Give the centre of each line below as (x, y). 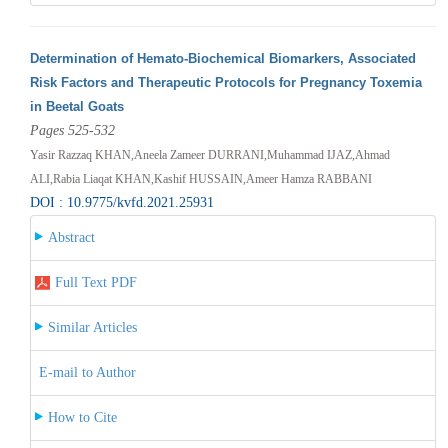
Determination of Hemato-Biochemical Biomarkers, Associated (222, 58)
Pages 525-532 (72, 130)
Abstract (71, 237)
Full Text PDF (95, 282)
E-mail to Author (87, 372)
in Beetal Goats (76, 106)
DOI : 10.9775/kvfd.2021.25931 (121, 202)
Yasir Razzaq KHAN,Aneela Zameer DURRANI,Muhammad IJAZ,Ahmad (209, 154)
